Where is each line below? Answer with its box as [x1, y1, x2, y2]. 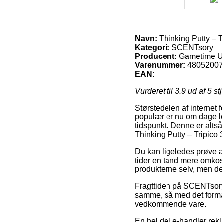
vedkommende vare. [135, 199, 206, 208]
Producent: [135, 52, 177, 60]
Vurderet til [135, 86, 175, 95]
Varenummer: [135, 60, 185, 69]
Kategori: [135, 43, 169, 52]
